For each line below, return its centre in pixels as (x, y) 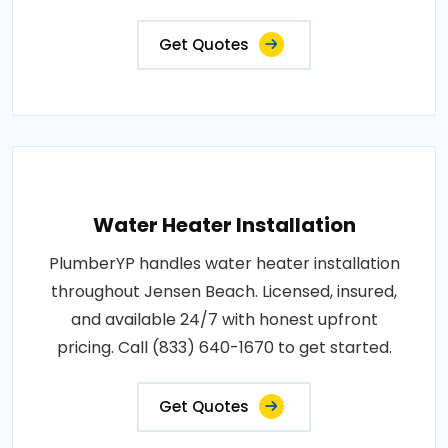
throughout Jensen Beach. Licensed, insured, (224, 291)
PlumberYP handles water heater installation (224, 263)
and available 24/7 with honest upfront (224, 319)
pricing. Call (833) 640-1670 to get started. (224, 347)
